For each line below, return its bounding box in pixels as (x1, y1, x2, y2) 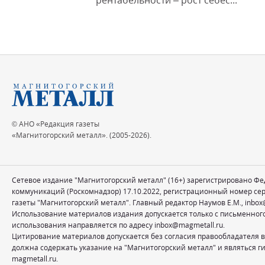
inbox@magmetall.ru (154, 220, 223, 230)
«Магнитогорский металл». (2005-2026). (12, 130, 151, 140)
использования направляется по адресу (12, 220, 154, 230)
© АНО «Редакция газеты (12, 119, 99, 129)
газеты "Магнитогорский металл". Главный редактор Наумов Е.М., (12, 198, 245, 208)
